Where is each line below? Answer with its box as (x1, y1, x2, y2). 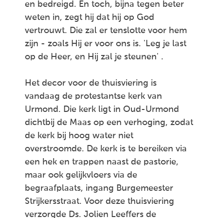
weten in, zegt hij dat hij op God (25, 13, 154, 22)
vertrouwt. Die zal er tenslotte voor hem (25, 26, 187, 35)
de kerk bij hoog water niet (25, 131, 133, 140)
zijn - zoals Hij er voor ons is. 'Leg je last (25, 39, 186, 48)
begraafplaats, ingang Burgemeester (25, 184, 173, 193)
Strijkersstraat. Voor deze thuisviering (25, 197, 174, 206)
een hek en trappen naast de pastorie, (25, 158, 179, 166)
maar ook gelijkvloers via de (25, 171, 137, 180)
